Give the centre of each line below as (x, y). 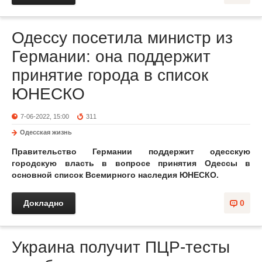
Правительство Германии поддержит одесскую (131, 151)
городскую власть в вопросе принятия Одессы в (131, 163)
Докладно (44, 203)
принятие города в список (110, 75)
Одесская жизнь (46, 132)
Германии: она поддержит (111, 56)
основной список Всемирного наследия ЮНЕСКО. (115, 175)
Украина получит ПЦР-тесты (121, 247)
